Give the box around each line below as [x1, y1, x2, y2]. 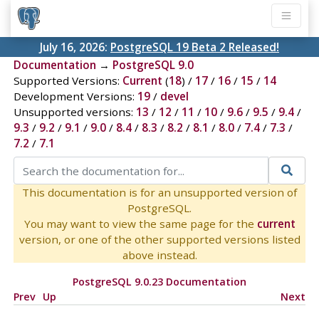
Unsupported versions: [13, 105, 136, 120]
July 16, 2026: [40, 40, 110, 55]
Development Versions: [13, 89, 137, 104]
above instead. [122, 247, 197, 262]
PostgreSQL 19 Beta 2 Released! [110, 40, 279, 55]
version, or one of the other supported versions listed [19, 231, 300, 246]
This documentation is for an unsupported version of [22, 184, 297, 199]
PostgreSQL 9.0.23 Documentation [72, 274, 246, 288]
